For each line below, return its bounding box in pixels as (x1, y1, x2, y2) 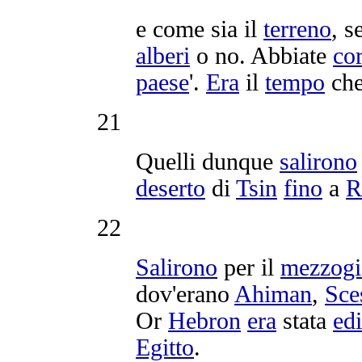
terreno (263, 15, 331, 42)
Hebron (168, 307, 241, 334)
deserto (136, 175, 205, 201)
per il (217, 254, 280, 280)
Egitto (136, 334, 194, 360)
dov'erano (136, 280, 234, 307)
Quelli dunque (136, 148, 280, 175)
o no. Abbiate (190, 42, 333, 69)
